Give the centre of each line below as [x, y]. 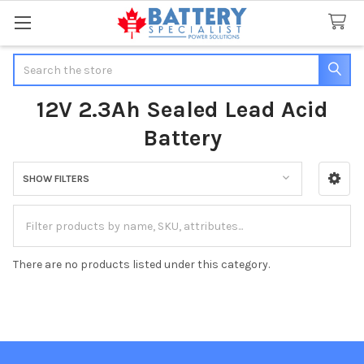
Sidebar [43, 197]
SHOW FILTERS [56, 178]
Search [32, 62]
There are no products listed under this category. [141, 264]
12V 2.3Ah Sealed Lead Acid [182, 109]
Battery [182, 137]
